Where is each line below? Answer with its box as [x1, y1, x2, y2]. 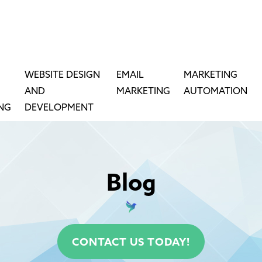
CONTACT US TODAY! [72, 236, 190, 249]
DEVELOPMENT [25, 102, 94, 113]
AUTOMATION [184, 86, 247, 97]
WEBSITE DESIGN [25, 70, 101, 81]
